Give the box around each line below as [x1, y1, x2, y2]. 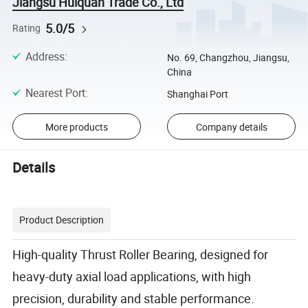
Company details [195, 120, 267, 133]
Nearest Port [25, 85, 85, 100]
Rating [12, 21, 41, 34]
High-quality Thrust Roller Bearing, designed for [12, 245, 269, 263]
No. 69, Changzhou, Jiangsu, [166, 50, 289, 64]
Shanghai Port [166, 87, 228, 100]
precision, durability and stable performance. [12, 289, 255, 307]
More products [45, 120, 108, 133]
